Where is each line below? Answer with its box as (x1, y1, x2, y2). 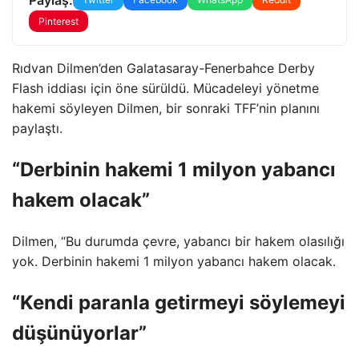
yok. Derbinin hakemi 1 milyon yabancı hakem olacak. (12, 252, 336, 269)
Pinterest (38, 15, 79, 27)
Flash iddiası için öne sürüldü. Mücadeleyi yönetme (12, 80, 319, 96)
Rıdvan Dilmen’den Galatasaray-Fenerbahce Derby (12, 60, 315, 76)
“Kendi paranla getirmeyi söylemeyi (12, 290, 345, 314)
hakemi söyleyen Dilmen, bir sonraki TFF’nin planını (12, 100, 320, 116)
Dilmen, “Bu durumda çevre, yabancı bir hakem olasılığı (12, 232, 345, 249)
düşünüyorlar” (12, 321, 147, 345)
